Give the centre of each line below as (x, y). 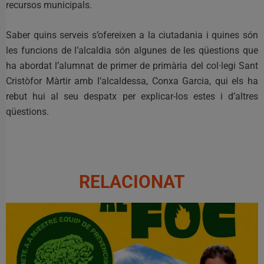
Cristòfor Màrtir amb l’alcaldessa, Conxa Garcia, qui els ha (132, 81)
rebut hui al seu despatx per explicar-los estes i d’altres (132, 96)
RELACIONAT (132, 181)
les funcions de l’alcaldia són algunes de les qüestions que (132, 50)
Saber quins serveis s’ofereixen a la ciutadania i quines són (132, 35)
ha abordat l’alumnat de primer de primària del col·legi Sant (132, 65)
